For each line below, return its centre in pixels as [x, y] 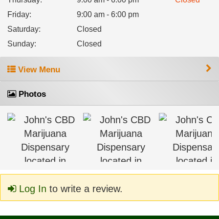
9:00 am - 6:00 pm [108, 14]
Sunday [21, 44]
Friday [18, 14]
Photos [31, 94]
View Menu [38, 70]
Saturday [23, 29]
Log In [31, 189]
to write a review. [85, 189]
